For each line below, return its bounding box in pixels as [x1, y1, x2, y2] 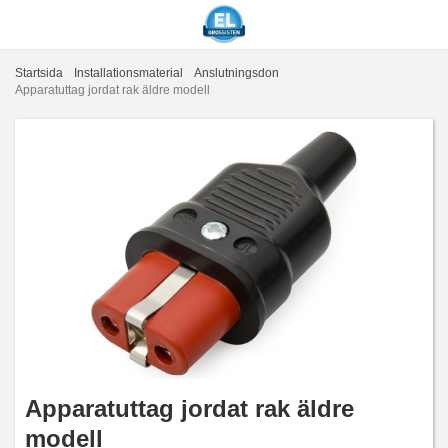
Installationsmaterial [74, 66, 183, 80]
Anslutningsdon [194, 66, 279, 80]
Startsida [15, 66, 63, 80]
